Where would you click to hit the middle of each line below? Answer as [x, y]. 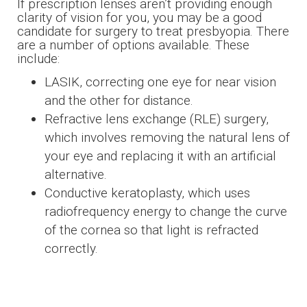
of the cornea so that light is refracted [151, 230]
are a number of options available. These [133, 45]
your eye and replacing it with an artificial [160, 156]
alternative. [76, 174]
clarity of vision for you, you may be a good [139, 17]
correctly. [71, 248]
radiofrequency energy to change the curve [166, 211]
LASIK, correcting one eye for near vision [160, 82]
